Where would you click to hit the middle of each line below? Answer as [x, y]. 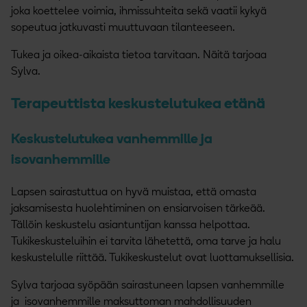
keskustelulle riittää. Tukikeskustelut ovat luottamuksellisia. [152, 258]
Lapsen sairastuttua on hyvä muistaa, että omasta [134, 192]
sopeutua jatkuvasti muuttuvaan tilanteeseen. [123, 28]
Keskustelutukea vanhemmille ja [112, 139]
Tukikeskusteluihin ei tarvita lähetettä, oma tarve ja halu [146, 242]
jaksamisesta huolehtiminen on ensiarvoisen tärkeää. [138, 209]
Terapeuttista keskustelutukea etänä [138, 104]
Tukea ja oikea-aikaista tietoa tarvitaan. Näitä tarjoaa [139, 56]
